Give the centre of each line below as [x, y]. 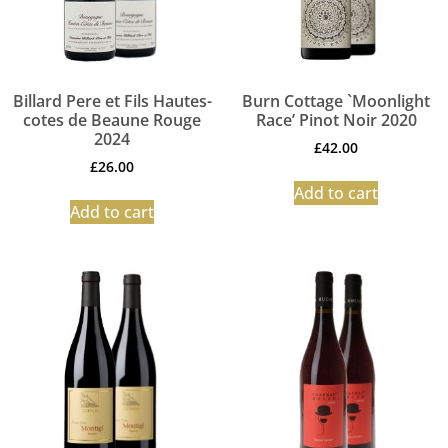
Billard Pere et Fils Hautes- [112, 101]
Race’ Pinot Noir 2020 [336, 120]
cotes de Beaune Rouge [112, 120]
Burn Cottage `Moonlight [336, 101]
